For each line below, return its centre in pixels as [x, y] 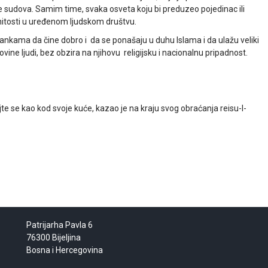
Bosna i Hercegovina [64, 250]
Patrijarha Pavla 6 [59, 225]
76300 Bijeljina [53, 237]
